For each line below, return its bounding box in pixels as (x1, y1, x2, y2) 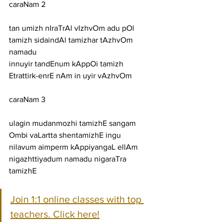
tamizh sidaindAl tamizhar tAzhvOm (9, 36, 135, 44)
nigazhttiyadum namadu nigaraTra (9, 155, 128, 163)
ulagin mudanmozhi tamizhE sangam (9, 119, 138, 127)
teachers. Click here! (10, 209, 100, 220)
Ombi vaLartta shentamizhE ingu (9, 131, 121, 139)
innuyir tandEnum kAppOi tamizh (9, 59, 125, 68)
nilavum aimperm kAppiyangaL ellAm (9, 143, 140, 151)
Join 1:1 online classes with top (10, 194, 144, 205)
